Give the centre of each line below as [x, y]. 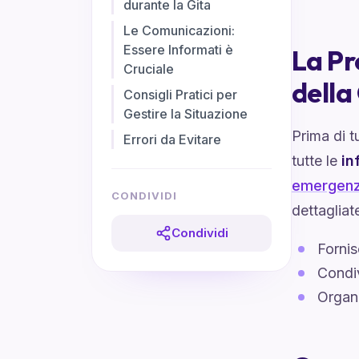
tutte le [317, 161]
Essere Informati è [178, 50]
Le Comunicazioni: [179, 30]
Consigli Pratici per [180, 95]
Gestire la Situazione [186, 114]
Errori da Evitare [172, 139]
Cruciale [149, 69]
